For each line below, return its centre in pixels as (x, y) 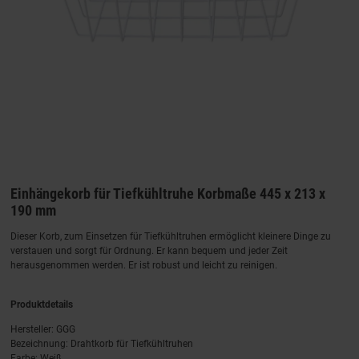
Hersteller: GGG (43, 329)
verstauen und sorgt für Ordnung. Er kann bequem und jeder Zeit (149, 250)
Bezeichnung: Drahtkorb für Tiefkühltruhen (102, 343)
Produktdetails (42, 304)
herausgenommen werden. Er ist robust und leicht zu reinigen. (144, 265)
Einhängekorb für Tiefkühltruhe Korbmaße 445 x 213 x (168, 193)
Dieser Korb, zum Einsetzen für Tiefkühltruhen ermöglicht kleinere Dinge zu (171, 236)
